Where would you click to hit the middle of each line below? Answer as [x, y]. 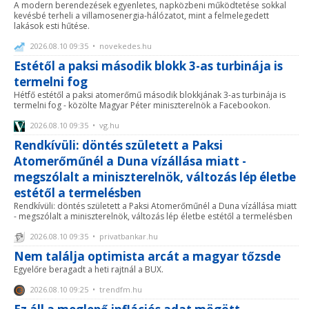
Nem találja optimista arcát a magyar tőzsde [147, 256]
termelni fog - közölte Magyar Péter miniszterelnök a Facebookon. [142, 105]
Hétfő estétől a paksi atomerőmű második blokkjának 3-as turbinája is [150, 94]
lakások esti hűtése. [52, 26]
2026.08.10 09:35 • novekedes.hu [90, 46]
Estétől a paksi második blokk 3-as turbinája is [148, 66]
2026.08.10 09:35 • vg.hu [74, 125]
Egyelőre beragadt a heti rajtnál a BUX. [89, 269]
